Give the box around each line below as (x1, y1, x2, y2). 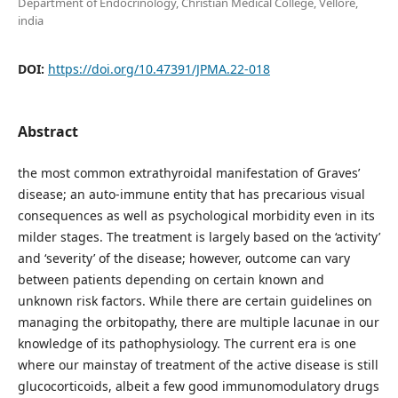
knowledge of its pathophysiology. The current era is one (17, 334, 356, 352)
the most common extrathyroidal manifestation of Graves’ (17, 163, 360, 181)
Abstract (17, 121, 78, 141)
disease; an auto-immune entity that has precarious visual (17, 185, 365, 203)
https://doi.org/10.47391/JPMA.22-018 (47, 60, 270, 77)
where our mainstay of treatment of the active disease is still (17, 355, 378, 373)
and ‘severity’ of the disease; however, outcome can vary (17, 249, 350, 267)
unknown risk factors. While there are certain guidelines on (17, 291, 372, 309)
